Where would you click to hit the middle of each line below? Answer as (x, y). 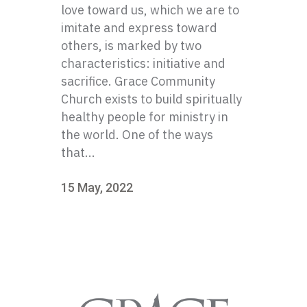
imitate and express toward (139, 28)
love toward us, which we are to (150, 10)
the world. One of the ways (137, 135)
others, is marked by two (131, 46)
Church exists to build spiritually (151, 99)
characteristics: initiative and (143, 63)
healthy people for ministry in (145, 117)
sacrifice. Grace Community (138, 81)
